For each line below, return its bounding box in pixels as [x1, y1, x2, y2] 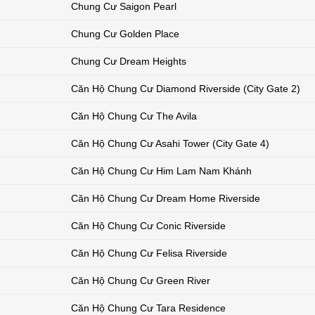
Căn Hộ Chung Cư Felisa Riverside [71, 247, 227, 259]
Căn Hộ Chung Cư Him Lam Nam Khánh [71, 165, 252, 177]
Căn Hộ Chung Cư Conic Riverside [71, 220, 226, 232]
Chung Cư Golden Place [71, 28, 179, 40]
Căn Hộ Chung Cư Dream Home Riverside [71, 193, 260, 205]
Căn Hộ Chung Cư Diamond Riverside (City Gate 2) [71, 83, 300, 95]
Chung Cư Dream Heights [71, 56, 186, 67]
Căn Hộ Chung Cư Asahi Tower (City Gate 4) [71, 138, 269, 150]
